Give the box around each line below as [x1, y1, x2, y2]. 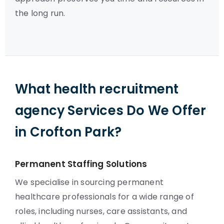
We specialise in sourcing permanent [15, 176, 163, 188]
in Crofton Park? [15, 123, 122, 141]
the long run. [15, 7, 65, 19]
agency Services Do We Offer [15, 101, 206, 119]
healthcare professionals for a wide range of [15, 191, 194, 202]
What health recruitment [15, 80, 179, 98]
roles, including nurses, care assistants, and [15, 205, 187, 217]
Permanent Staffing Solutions [15, 158, 147, 170]
